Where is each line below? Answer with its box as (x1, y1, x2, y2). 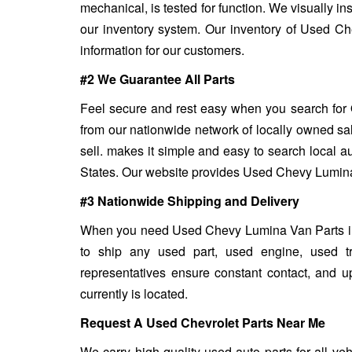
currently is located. (80, 284, 188, 302)
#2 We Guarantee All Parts (80, 69, 235, 88)
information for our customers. (80, 40, 244, 59)
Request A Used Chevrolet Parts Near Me (80, 313, 325, 332)
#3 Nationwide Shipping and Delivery (80, 191, 299, 210)
